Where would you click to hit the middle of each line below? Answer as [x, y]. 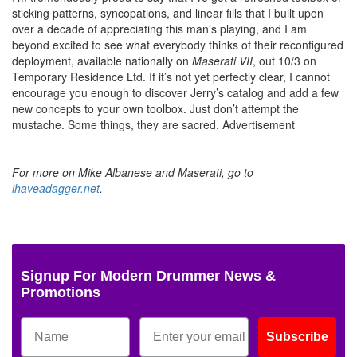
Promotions [61, 292]
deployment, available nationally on [102, 60]
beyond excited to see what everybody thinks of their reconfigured [178, 44]
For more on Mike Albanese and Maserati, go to [133, 172]
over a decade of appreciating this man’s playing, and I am [159, 28]
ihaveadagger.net [56, 188]
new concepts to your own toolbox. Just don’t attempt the [155, 108]
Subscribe [297, 336]
